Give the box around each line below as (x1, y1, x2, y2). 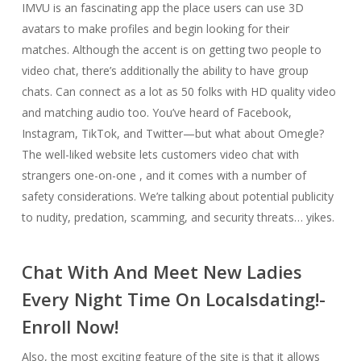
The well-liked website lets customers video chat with (21, 147, 299, 162)
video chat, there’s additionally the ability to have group (21, 63, 309, 78)
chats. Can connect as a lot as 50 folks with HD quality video (21, 84, 336, 99)
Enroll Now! (21, 314, 118, 338)
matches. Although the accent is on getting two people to (21, 42, 322, 57)
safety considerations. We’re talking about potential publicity (21, 189, 334, 204)
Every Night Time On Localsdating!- (21, 287, 326, 311)
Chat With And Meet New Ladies (21, 259, 302, 284)
